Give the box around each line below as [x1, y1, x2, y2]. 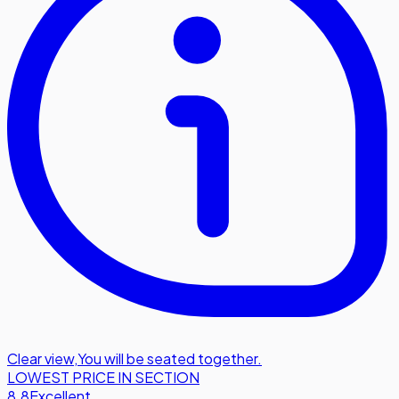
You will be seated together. [77, 349, 262, 369]
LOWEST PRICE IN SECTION [7, 368, 199, 387]
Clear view [7, 349, 74, 369]
